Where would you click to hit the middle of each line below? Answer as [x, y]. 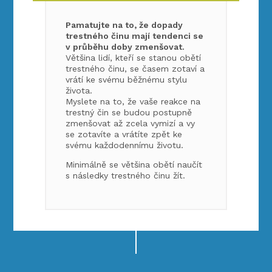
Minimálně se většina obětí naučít [134, 164]
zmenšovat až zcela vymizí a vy [131, 123]
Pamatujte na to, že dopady [124, 25]
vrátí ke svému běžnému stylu [127, 79]
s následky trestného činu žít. [126, 175]
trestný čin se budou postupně [129, 112]
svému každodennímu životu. [125, 145]
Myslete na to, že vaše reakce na [133, 101]
